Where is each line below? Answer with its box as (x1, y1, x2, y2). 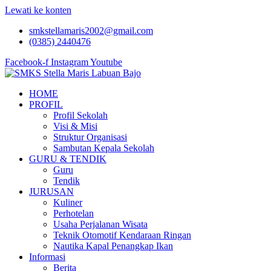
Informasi (29, 252, 65, 262)
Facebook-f (5, 57, 48, 67)
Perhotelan (53, 208, 94, 218)
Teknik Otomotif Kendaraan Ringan (53, 230, 191, 240)
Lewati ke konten (5, 5, 71, 15)
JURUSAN (29, 186, 74, 197)
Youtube (90, 57, 122, 67)
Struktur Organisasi (53, 132, 127, 142)
